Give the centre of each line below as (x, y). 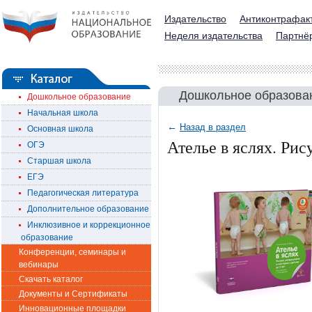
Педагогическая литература (80, 193)
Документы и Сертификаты (73, 294)
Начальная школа (60, 113)
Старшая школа (56, 161)
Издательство (195, 19)
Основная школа (57, 129)
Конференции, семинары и (72, 252)
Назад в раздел (213, 127)
